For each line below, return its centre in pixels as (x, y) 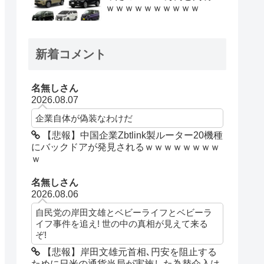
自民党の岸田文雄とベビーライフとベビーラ (124, 213)
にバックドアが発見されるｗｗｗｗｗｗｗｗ (126, 147)
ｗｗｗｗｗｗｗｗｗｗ (153, 8)
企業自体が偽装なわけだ (84, 118)
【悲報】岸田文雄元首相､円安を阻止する (129, 252)
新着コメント (71, 55)
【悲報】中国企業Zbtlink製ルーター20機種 (132, 136)
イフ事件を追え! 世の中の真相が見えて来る (122, 224)
